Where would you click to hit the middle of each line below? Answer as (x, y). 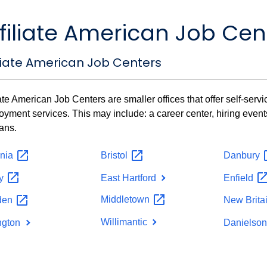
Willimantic (125, 222)
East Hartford (129, 178)
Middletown (126, 200)
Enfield (239, 178)
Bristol (115, 155)
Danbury (243, 155)
